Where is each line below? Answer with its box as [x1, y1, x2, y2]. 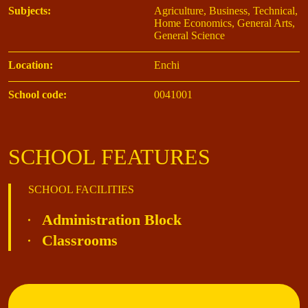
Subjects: [8, 5, 51, 17]
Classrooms [42, 232, 118, 250]
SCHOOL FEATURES [8, 144, 210, 170]
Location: [8, 59, 53, 71]
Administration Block [42, 211, 181, 229]
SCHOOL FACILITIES [28, 184, 134, 196]
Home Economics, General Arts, [154, 17, 295, 30]
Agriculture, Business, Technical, [154, 5, 298, 17]
